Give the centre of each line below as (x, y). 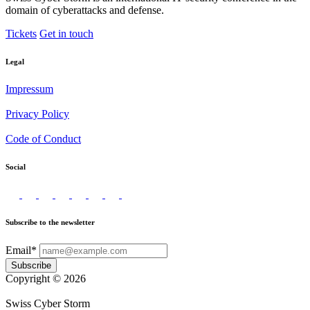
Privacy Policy (37, 113)
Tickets (21, 33)
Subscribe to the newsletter (50, 222)
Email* (21, 250)
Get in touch (66, 33)
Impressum (29, 89)
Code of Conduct (43, 138)
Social (16, 166)
